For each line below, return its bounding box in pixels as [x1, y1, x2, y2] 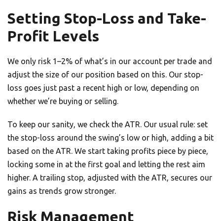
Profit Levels [7, 28, 99, 45]
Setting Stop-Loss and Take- [7, 10, 206, 27]
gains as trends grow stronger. [7, 186, 116, 196]
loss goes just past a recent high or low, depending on [7, 83, 199, 93]
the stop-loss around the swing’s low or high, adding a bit [7, 133, 214, 143]
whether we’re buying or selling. [7, 97, 118, 106]
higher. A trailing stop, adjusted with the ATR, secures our [7, 173, 212, 183]
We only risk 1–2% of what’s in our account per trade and [7, 57, 212, 66]
